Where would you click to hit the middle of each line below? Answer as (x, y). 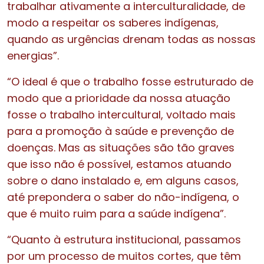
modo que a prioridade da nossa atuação (119, 98)
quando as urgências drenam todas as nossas (131, 39)
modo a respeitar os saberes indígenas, (113, 22)
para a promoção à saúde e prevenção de (121, 131)
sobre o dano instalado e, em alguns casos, (123, 180)
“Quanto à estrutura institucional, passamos (124, 239)
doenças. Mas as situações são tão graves (121, 147)
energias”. (34, 55)
